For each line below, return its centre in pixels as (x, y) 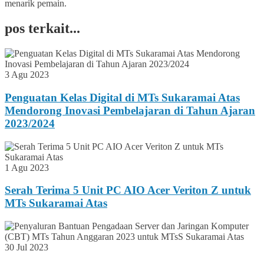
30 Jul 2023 (27, 247)
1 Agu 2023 (27, 167)
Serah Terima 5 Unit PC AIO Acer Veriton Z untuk (128, 190)
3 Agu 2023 (27, 75)
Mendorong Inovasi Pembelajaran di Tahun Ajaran (130, 110)
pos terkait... (42, 29)
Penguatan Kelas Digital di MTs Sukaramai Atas (122, 97)
